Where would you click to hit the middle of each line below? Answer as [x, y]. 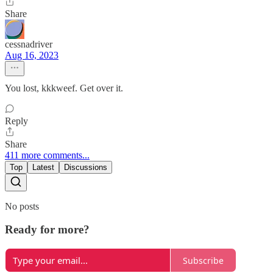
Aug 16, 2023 [32, 55]
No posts [22, 206]
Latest [43, 167]
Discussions [86, 167]
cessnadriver [29, 44]
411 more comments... [47, 155]
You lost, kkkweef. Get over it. [64, 88]
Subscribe [203, 260]
